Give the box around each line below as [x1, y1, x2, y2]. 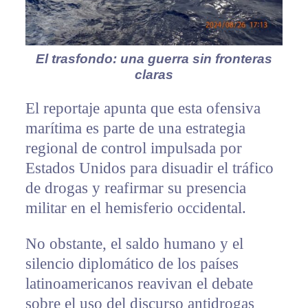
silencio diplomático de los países [25, 255, 239, 273]
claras [134, 67, 173, 82]
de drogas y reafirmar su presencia [25, 179, 246, 197]
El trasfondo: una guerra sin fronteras [35, 52, 272, 67]
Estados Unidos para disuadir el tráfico [25, 159, 274, 177]
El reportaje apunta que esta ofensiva [25, 100, 261, 118]
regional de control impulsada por [25, 140, 242, 157]
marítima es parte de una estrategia [25, 120, 245, 137]
